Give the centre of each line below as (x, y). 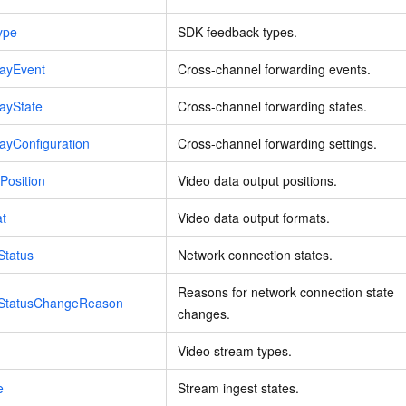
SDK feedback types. (237, 32)
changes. (204, 314)
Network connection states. (255, 255)
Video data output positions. (257, 181)
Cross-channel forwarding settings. (277, 144)
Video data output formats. (254, 218)
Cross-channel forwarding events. (274, 69)
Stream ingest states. (238, 388)
